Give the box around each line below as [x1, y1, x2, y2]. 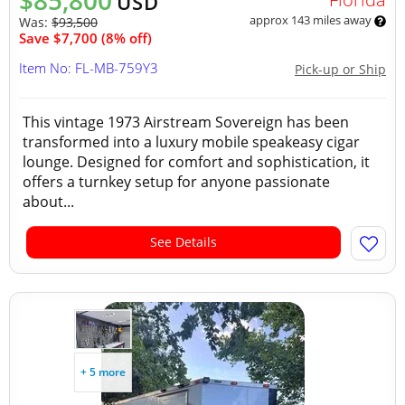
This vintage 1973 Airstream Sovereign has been [23, 112, 349, 132]
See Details [150, 233, 217, 250]
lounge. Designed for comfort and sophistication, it [23, 152, 370, 172]
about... [23, 192, 74, 212]
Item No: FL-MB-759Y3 [19, 59, 158, 77]
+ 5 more [80, 364, 126, 380]
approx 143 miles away [249, 12, 374, 28]
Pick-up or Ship [295, 61, 386, 78]
